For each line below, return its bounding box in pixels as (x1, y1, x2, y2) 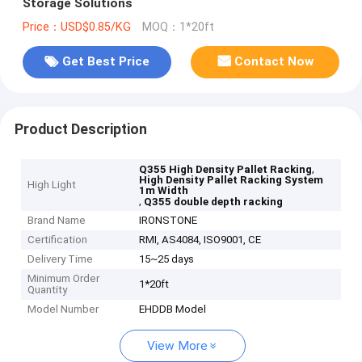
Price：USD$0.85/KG (22, 19, 131, 34)
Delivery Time (27, 253, 94, 266)
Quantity (27, 284, 68, 297)
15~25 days (139, 253, 195, 266)
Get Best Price (61, 54, 149, 69)
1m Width (139, 184, 189, 197)
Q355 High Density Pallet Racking (139, 163, 313, 176)
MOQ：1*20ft (141, 19, 214, 34)
